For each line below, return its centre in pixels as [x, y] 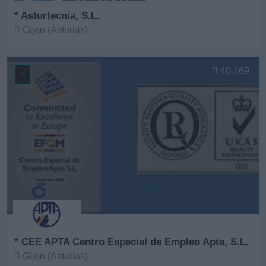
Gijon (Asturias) [54, 30]
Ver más [33, 54]
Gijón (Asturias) [54, 256]
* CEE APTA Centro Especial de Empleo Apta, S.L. [132, 242]
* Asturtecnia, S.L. [57, 15]
